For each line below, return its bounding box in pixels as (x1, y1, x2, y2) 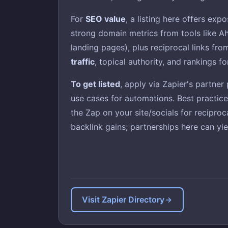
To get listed (71, 79, 120, 89)
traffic (71, 56, 95, 67)
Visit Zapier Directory (82, 194, 164, 205)
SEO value (85, 14, 126, 24)
